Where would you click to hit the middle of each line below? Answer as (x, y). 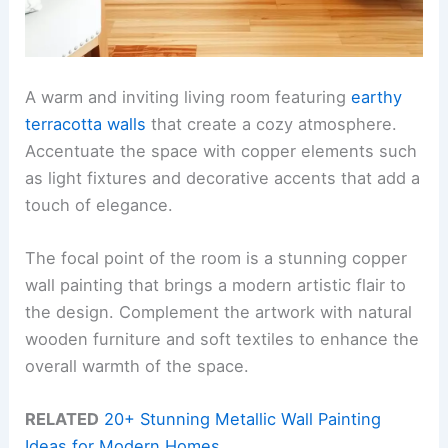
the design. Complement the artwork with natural (219, 311)
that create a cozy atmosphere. (272, 123)
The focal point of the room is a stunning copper (216, 257)
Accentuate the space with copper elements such (221, 150)
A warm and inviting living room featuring (188, 96)
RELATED (62, 419)
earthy (377, 96)
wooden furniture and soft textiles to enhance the (222, 338)
